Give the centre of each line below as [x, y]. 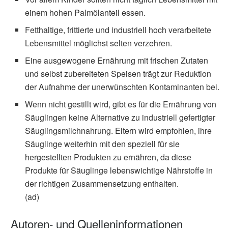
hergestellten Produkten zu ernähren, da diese [108, 157]
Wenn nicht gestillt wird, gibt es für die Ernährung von [121, 104]
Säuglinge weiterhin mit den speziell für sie [103, 144]
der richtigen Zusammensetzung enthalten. [102, 183]
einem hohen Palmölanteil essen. [85, 12]
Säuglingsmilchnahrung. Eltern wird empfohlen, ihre [119, 131]
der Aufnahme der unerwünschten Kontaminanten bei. [122, 87]
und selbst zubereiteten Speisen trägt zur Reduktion [118, 74]
